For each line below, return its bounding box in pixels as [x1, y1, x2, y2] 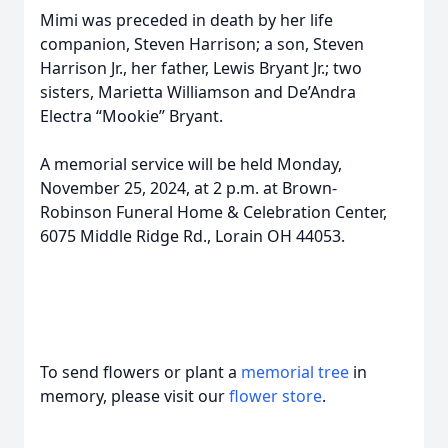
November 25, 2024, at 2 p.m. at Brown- [40, 177, 337, 199]
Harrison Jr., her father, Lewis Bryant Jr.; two [40, 57, 362, 79]
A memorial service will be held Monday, [40, 153, 342, 175]
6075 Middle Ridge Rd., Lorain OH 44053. [40, 225, 345, 247]
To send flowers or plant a [40, 361, 241, 383]
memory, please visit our [40, 385, 229, 407]
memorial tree [241, 361, 349, 383]
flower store [229, 385, 322, 407]
